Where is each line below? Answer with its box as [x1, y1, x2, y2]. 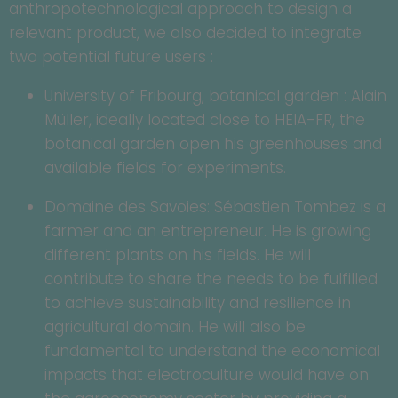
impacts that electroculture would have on [44, 364, 369, 386]
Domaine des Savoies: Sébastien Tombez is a [44, 196, 386, 219]
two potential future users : [9, 46, 213, 68]
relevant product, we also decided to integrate [9, 22, 362, 44]
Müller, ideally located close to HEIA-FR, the [44, 109, 365, 131]
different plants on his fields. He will [44, 244, 311, 267]
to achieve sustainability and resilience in [44, 292, 351, 314]
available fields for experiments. [44, 157, 291, 179]
